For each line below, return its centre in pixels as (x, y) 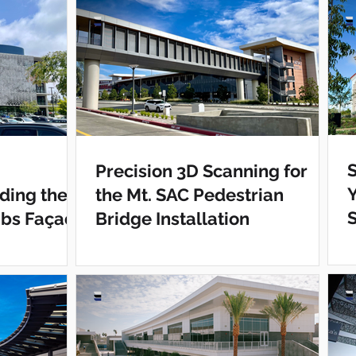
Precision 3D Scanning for (201, 171)
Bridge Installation (172, 219)
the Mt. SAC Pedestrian (190, 195)
